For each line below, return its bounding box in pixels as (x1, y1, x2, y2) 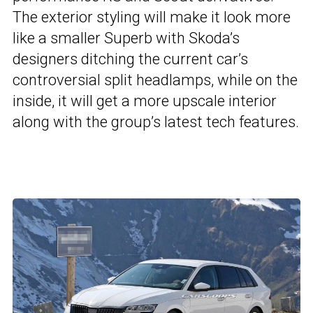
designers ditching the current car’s (13, 50, 248, 68)
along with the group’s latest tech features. (13, 113, 299, 131)
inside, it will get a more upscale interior (13, 92, 277, 110)
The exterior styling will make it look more (13, 8, 291, 27)
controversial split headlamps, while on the (13, 71, 298, 89)
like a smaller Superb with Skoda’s (13, 29, 240, 48)
